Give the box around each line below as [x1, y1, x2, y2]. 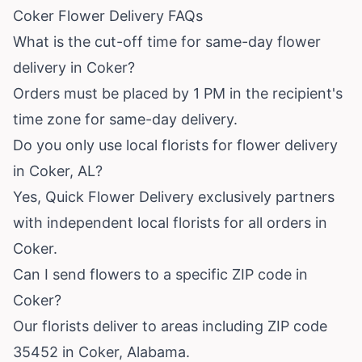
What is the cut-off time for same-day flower [13, 32, 321, 50]
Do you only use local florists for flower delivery [13, 136, 338, 154]
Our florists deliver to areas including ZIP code [13, 317, 327, 335]
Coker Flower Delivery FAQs [13, 6, 203, 24]
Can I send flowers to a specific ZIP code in [13, 265, 308, 283]
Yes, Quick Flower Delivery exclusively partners [13, 187, 335, 205]
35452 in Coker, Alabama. [13, 343, 190, 360]
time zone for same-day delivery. [13, 110, 238, 128]
